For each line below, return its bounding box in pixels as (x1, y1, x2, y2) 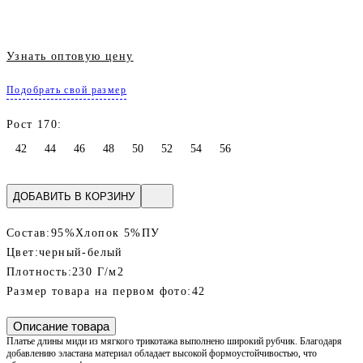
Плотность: (6, 266, 72, 279)
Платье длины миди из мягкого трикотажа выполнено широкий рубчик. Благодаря (6, 335, 342, 348)
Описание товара (13, 319, 109, 334)
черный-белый (39, 246, 123, 259)
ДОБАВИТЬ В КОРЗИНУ (13, 190, 135, 203)
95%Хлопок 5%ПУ (50, 227, 160, 240)
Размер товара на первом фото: (6, 285, 192, 298)
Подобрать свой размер (6, 84, 127, 96)
